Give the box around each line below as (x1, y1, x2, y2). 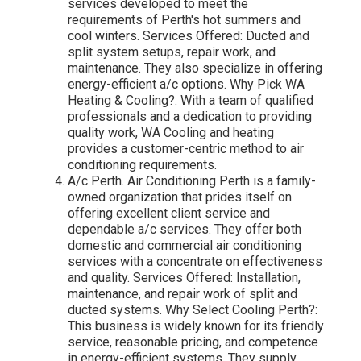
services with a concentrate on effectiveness (68, 254, 322, 270)
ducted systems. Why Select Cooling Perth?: (68, 302, 317, 318)
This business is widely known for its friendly (68, 318, 324, 334)
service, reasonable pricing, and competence (68, 334, 318, 351)
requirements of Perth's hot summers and (68, 12, 301, 28)
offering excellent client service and (68, 205, 270, 222)
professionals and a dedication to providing (68, 109, 312, 125)
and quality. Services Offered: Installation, (68, 270, 301, 286)
